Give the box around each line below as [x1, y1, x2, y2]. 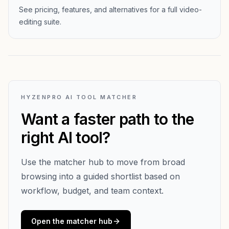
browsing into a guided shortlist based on [21, 171, 180, 181]
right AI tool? [21, 128, 110, 147]
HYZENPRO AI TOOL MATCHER [21, 94, 138, 101]
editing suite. [19, 17, 61, 26]
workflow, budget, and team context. [21, 186, 164, 196]
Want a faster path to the [21, 110, 194, 128]
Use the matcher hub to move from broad [21, 157, 185, 167]
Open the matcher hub [31, 217, 112, 225]
